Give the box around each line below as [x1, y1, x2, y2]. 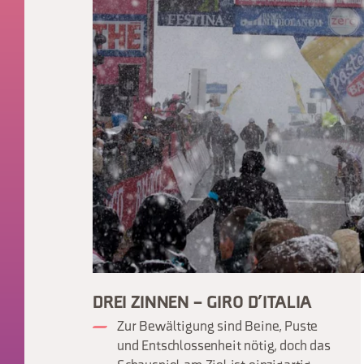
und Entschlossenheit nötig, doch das [117, 340, 331, 354]
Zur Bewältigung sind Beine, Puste [117, 320, 318, 335]
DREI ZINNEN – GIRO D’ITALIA [93, 295, 313, 313]
